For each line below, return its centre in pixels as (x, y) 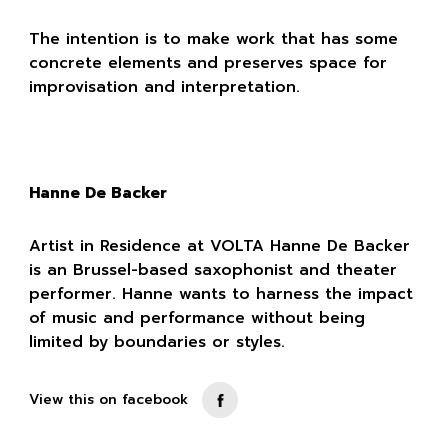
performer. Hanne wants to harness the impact (220, 293)
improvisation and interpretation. (164, 87)
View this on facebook (108, 400)
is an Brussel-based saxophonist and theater (212, 269)
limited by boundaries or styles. (156, 341)
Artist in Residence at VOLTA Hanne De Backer (219, 245)
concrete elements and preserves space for (207, 63)
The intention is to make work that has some (213, 39)
